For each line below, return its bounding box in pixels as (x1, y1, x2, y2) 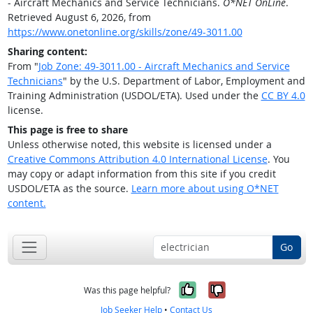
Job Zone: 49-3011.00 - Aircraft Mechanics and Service (38, 59, 290, 73)
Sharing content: (7, 45, 87, 59)
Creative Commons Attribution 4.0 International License (7, 152, 268, 166)
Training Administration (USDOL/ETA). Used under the (7, 89, 261, 103)
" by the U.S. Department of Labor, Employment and (62, 74, 305, 88)
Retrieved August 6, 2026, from (7, 10, 151, 24)
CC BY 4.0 (261, 89, 305, 103)
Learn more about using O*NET (131, 182, 279, 196)
